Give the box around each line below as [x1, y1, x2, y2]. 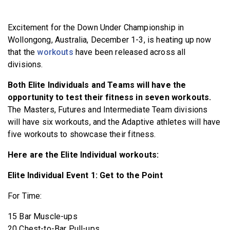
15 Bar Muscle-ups [8, 211, 78, 221]
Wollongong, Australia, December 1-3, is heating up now [8, 34, 212, 45]
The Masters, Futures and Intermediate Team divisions [8, 104, 208, 114]
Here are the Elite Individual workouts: [8, 149, 159, 160]
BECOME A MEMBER [83, 5, 152, 12]
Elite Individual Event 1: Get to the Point [8, 170, 163, 180]
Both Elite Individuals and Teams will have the [8, 80, 186, 90]
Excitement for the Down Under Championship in [8, 22, 184, 32]
